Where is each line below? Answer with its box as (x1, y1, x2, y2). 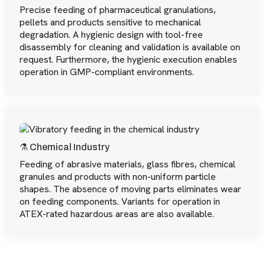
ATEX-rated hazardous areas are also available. (20, 207, 214, 220)
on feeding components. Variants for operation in (20, 195, 220, 208)
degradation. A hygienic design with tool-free (20, 28, 203, 41)
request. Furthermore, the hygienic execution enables (20, 53, 237, 66)
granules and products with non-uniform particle (20, 170, 216, 183)
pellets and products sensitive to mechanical (20, 15, 201, 28)
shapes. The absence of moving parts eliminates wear (20, 182, 241, 195)
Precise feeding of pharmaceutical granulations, (20, 3, 216, 16)
